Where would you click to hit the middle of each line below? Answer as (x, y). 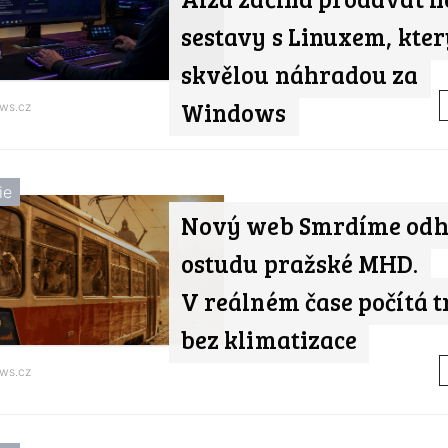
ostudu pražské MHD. (300, 264)
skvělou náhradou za (300, 75)
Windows (234, 113)
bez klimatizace (269, 340)
